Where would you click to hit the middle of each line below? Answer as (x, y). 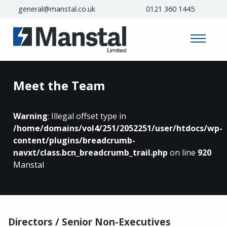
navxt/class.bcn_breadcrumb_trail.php (90, 152)
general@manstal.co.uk (57, 9)
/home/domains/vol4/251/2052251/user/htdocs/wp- (118, 128)
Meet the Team (59, 85)
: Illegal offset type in (87, 116)
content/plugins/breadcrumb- (74, 140)
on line (183, 152)
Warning (30, 116)
